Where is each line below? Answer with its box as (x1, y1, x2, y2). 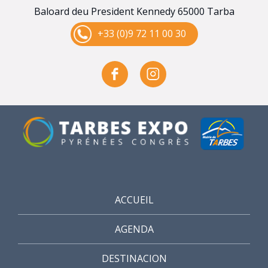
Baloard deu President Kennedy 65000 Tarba (33, 4, 234, 18)
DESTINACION (101, 252, 167, 266)
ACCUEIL (114, 193, 154, 207)
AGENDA (114, 223, 154, 236)
